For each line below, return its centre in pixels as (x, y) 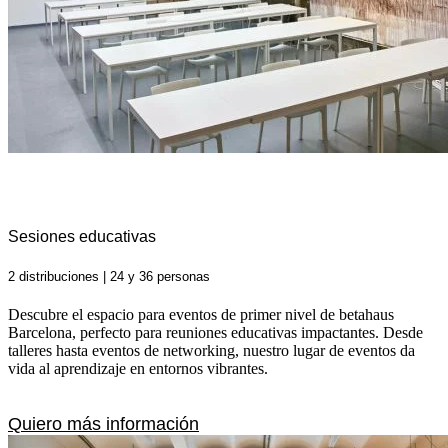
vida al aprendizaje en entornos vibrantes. (138, 368)
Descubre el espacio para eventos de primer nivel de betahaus (201, 314)
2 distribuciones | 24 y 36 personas (109, 276)
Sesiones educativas (82, 237)
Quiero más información (103, 423)
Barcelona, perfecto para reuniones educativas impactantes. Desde (215, 332)
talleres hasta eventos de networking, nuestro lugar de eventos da (211, 350)
